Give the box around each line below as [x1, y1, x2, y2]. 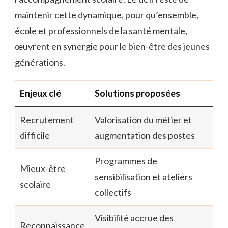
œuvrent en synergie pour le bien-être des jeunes [15, 40, 210, 52]
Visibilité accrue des [95, 212, 174, 223]
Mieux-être [20, 162, 66, 174]
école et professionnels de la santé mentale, [15, 24, 187, 36]
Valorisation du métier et [95, 113, 192, 125]
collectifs [95, 186, 131, 198]
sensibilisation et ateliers [95, 170, 192, 182]
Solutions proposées [95, 87, 180, 99]
